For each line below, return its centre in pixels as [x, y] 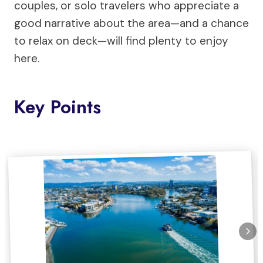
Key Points [58, 107]
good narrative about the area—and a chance [131, 23]
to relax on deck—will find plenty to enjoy [121, 41]
